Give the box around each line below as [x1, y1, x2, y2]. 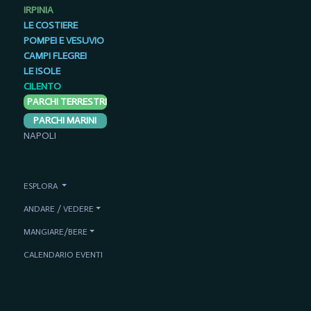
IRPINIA [23, 4, 53, 17]
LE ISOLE [23, 65, 60, 78]
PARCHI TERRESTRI [26, 96, 107, 108]
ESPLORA [23, 180, 58, 192]
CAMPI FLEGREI [23, 50, 87, 62]
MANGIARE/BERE [23, 226, 87, 237]
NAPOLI [23, 130, 56, 142]
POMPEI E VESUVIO [23, 35, 104, 47]
